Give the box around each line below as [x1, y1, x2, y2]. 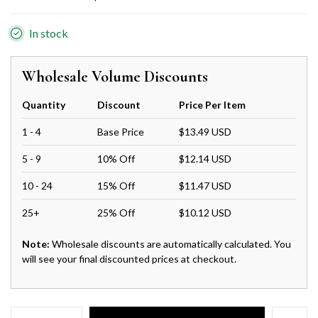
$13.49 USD [179, 126, 231, 138]
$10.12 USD [179, 207, 231, 219]
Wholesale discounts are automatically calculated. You [50, 238, 291, 250]
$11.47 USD [179, 180, 231, 192]
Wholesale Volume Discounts [22, 67, 208, 86]
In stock [29, 26, 68, 40]
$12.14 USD [179, 153, 231, 165]
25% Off [97, 207, 135, 219]
